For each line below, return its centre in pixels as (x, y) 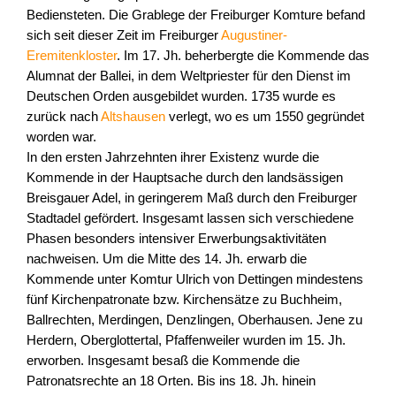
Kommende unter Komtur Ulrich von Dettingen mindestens (195, 279)
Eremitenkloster (72, 56)
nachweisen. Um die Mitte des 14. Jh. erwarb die (167, 259)
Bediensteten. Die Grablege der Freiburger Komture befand (196, 15)
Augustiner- (254, 35)
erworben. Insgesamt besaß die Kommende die (163, 361)
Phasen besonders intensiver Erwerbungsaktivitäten (176, 239)
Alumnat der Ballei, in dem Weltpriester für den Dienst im (189, 76)
